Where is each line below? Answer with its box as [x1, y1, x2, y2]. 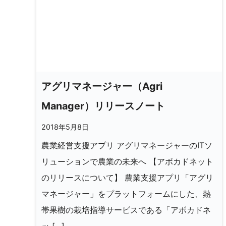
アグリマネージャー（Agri [41, 80, 162, 92]
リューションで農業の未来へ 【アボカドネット [41, 156, 213, 166]
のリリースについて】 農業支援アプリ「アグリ [41, 172, 213, 183]
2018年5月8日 [41, 122, 89, 131]
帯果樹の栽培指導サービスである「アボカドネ [41, 204, 211, 215]
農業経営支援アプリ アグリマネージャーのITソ [41, 140, 212, 150]
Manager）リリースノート [41, 99, 165, 112]
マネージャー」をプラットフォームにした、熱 [41, 188, 211, 199]
